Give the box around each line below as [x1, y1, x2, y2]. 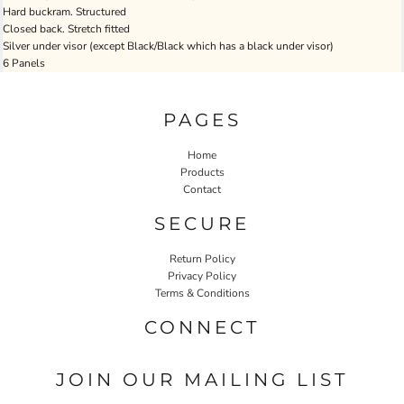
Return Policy [169, 251, 235, 266]
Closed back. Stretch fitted [3, 22, 130, 36]
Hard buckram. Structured [3, 5, 126, 19]
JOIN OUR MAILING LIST [56, 368, 348, 390]
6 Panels [3, 56, 45, 70]
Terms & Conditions [154, 285, 250, 300]
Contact [183, 181, 221, 197]
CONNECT [144, 316, 260, 338]
